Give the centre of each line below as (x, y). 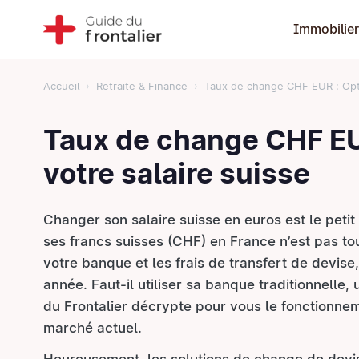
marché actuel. (93, 328)
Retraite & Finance (142, 86)
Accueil (61, 86)
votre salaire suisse (177, 173)
